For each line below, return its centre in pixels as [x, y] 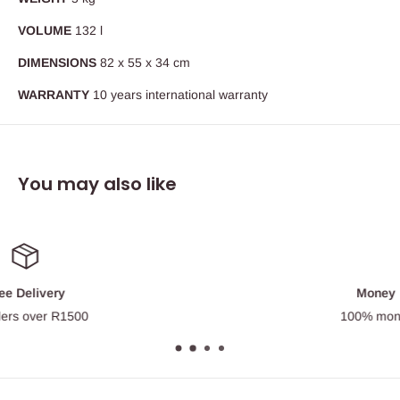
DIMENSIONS [59, 63]
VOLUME [46, 31]
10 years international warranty [180, 94]
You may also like [97, 183]
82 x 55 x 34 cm [145, 63]
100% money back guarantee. [229, 316]
